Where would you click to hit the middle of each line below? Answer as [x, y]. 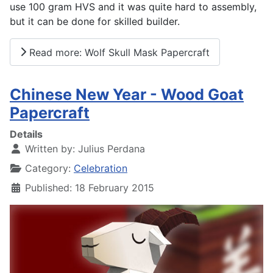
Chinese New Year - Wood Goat [127, 94]
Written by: [50, 149]
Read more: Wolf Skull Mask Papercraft [118, 52]
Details [26, 134]
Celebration [101, 168]
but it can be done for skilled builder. [95, 21]
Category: [48, 168]
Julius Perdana [112, 149]
